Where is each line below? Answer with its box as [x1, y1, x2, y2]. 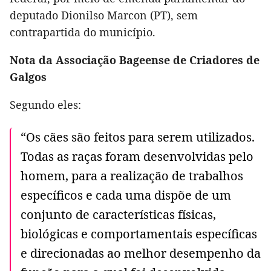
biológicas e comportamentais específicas [21, 225, 257, 242]
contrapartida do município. [10, 24, 155, 39]
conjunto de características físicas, [21, 206, 216, 223]
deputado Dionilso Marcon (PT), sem [10, 7, 198, 22]
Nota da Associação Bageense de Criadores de [10, 52, 260, 67]
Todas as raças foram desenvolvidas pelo [21, 148, 253, 165]
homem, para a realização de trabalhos [21, 167, 243, 184]
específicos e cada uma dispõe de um [21, 186, 231, 203]
